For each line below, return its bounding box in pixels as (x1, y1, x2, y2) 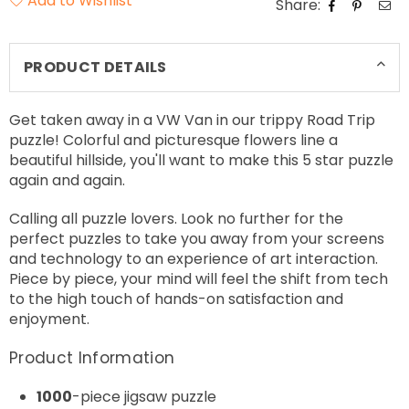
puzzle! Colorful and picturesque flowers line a (9, 130, 338, 152)
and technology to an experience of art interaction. (9, 248, 378, 270)
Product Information (9, 347, 175, 370)
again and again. (9, 170, 125, 192)
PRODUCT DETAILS (24, 57, 167, 79)
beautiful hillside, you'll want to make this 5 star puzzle (9, 150, 393, 172)
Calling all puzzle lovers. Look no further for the (9, 208, 343, 230)
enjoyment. (9, 309, 89, 330)
